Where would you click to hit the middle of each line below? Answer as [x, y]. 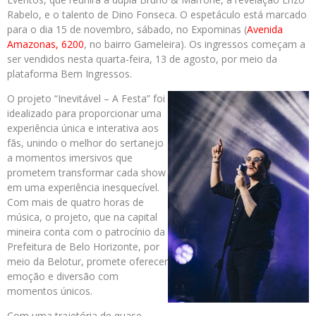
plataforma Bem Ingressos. [69, 74]
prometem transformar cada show [86, 173]
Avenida [265, 30]
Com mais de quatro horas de [75, 202]
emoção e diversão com [63, 276]
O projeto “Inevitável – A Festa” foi [86, 99]
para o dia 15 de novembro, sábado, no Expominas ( [127, 30]
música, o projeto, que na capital [82, 217]
